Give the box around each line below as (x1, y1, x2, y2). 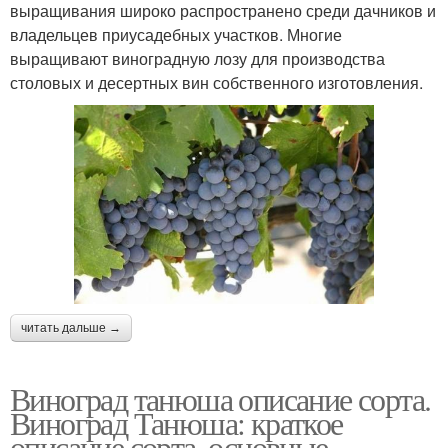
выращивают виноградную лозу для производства (10, 46, 385, 70)
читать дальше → (21, 320, 121, 335)
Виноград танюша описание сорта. (10, 376, 431, 420)
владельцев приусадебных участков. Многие (10, 22, 342, 46)
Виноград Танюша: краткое (10, 400, 343, 444)
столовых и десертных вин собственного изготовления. (10, 70, 423, 94)
